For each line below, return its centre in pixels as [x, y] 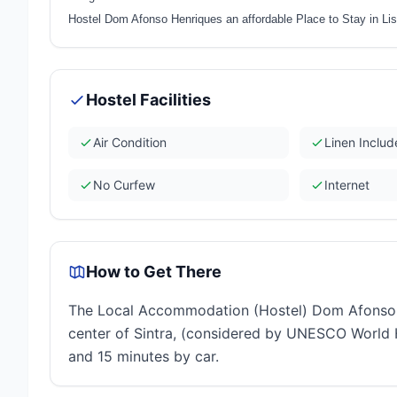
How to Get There [154, 272]
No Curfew [124, 185]
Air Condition [130, 142]
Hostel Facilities [148, 100]
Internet [347, 185]
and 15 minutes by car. [144, 356]
